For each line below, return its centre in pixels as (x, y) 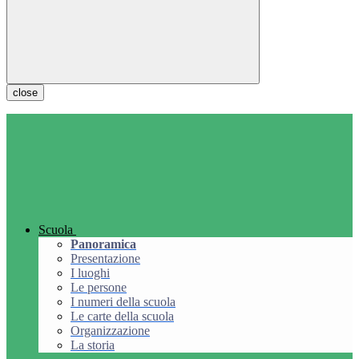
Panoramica (103, 244)
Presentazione (105, 259)
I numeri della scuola (123, 302)
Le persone (99, 288)
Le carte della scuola (122, 317)
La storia (93, 345)
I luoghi (90, 273)
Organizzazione (110, 331)
